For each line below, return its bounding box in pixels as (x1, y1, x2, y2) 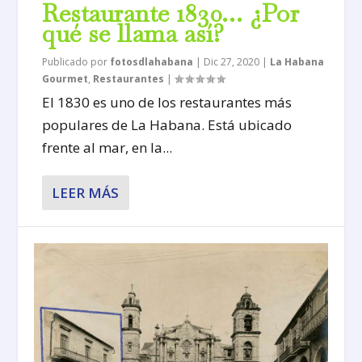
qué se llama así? (42, 17, 225, 49)
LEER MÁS (52, 183, 120, 202)
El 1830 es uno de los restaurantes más (42, 92, 293, 112)
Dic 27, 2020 (204, 54, 260, 69)
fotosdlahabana (110, 54, 194, 69)
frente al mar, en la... (42, 137, 173, 157)
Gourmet (42, 71, 89, 86)
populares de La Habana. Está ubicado (42, 115, 293, 134)
